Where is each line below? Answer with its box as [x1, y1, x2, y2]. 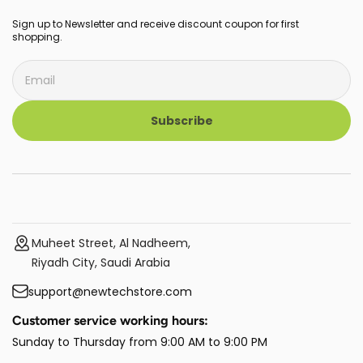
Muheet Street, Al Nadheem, [32, 235, 190, 252]
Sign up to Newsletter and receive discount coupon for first [12, 17, 299, 32]
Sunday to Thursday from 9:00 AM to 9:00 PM [12, 334, 267, 351]
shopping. [12, 30, 62, 45]
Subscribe [150, 113, 213, 130]
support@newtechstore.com [28, 284, 192, 301]
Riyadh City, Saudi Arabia [32, 254, 170, 271]
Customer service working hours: [12, 313, 208, 329]
